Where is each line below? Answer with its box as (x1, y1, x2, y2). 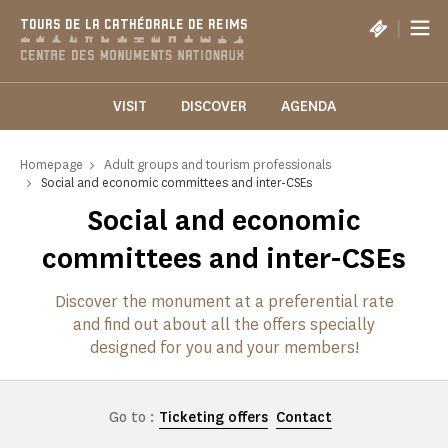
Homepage (20, 156, 83, 174)
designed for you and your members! (89, 337, 359, 359)
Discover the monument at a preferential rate (54, 291, 394, 313)
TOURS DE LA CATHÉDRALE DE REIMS (20, 18, 248, 33)
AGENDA (280, 97, 336, 117)
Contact (275, 408, 332, 428)
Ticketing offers (158, 408, 268, 428)
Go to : (108, 408, 154, 428)
